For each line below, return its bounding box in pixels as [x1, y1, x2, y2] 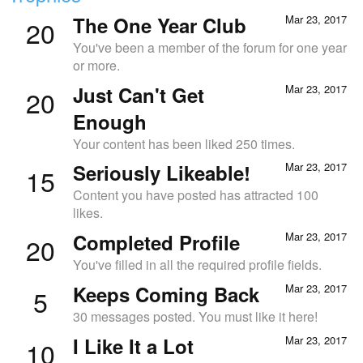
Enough [73, 107, 147, 135]
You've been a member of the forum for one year [73, 37, 347, 57]
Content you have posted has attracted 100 [73, 186, 318, 205]
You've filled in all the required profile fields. [73, 255, 322, 275]
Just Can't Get [73, 80, 204, 109]
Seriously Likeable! [73, 159, 250, 187]
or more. [73, 55, 120, 75]
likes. [73, 203, 103, 223]
